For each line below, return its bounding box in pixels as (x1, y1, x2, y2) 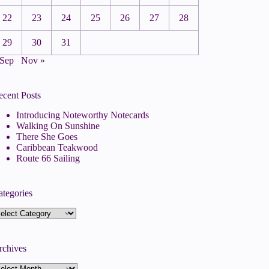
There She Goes (16, 131, 78, 142)
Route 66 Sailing (16, 153, 80, 164)
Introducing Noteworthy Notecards (16, 110, 150, 121)
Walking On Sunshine (16, 121, 100, 131)
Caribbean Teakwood (16, 142, 98, 153)
